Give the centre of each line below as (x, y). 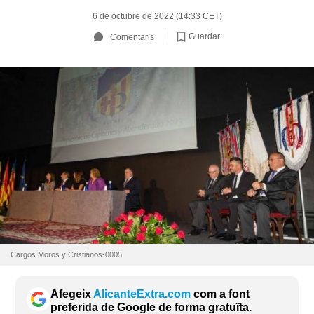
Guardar (204, 36)
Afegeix (72, 294)
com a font (220, 294)
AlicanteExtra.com (142, 294)
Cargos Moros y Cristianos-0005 (66, 254)
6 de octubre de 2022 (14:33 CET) (157, 16)
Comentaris (132, 37)
